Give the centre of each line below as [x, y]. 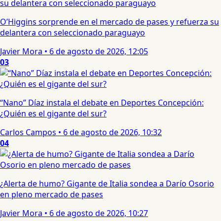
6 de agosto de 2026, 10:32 [112, 132]
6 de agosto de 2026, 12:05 [99, 52]
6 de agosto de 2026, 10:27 [99, 213]
